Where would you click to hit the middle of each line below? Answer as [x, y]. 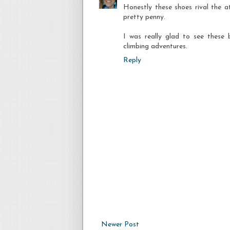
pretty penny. [144, 17]
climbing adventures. [155, 46]
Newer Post [120, 224]
